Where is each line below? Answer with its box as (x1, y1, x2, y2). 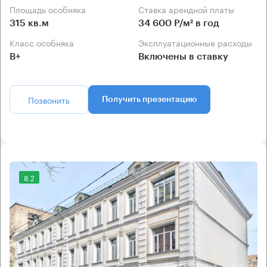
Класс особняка (15, 36, 74, 49)
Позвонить (28, 93, 70, 107)
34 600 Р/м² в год (138, 18, 219, 29)
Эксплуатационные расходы (144, 36, 252, 49)
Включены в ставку (138, 52, 228, 62)
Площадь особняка (15, 2, 86, 16)
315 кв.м (10, 18, 49, 29)
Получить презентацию (102, 95, 197, 104)
